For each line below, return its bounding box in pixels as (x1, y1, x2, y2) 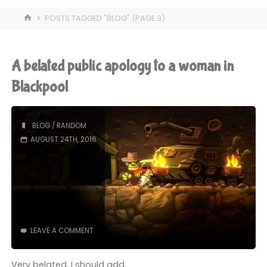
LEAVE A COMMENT (30, 226, 94, 236)
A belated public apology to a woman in (11, 57, 234, 75)
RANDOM (56, 121, 86, 131)
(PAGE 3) (130, 13, 166, 24)
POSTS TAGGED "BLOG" (45, 13, 131, 24)
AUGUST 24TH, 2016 (30, 134, 97, 144)
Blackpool (11, 77, 69, 96)
